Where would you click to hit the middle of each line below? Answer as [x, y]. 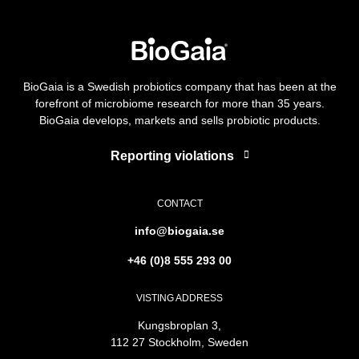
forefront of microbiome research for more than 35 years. [179, 103]
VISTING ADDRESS [179, 298]
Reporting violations [172, 155]
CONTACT [179, 203]
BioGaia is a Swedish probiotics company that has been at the [179, 86]
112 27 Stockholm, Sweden [179, 342]
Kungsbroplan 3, [179, 325]
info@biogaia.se [179, 230]
